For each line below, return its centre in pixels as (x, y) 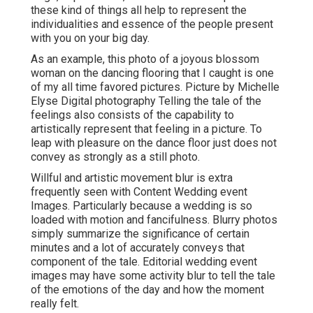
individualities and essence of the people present (152, 24)
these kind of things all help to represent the (139, 10)
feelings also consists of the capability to (132, 115)
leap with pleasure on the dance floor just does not (154, 143)
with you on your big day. (90, 38)
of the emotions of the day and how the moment (147, 290)
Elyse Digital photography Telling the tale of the (146, 101)
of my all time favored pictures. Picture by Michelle (155, 87)
